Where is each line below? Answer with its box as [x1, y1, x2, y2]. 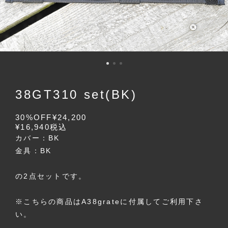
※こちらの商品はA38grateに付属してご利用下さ [15, 197, 203, 206]
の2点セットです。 [15, 172, 87, 180]
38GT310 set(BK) [15, 88, 137, 101]
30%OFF [15, 113, 52, 122]
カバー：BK [15, 134, 60, 142]
